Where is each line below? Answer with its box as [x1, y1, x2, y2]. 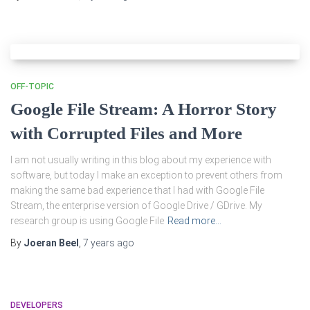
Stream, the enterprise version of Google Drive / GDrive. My [10, 200, 262, 211]
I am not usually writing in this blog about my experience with [10, 154, 271, 165]
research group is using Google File [10, 215, 164, 226]
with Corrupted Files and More [10, 124, 242, 143]
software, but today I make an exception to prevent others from [10, 170, 282, 181]
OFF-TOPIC [10, 82, 54, 91]
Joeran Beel [24, 237, 79, 248]
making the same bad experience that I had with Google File [10, 185, 264, 196]
